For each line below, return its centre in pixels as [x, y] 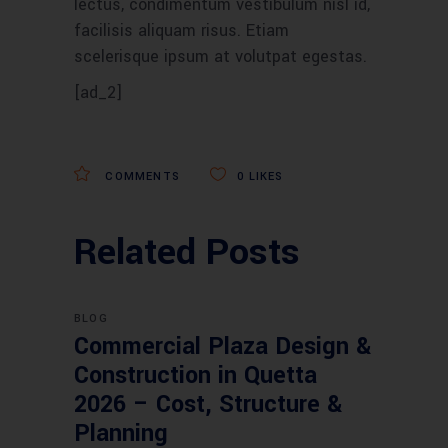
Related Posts [187, 252]
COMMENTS [141, 176]
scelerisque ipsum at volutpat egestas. [220, 56]
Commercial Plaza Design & [222, 346]
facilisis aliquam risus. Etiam [181, 30]
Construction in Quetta [195, 375]
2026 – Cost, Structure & [208, 404]
